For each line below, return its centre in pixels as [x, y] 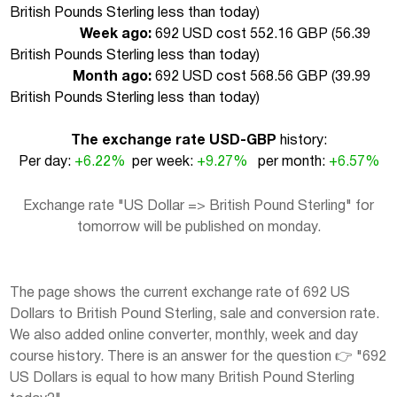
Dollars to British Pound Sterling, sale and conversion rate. [195, 314]
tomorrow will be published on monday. [198, 227]
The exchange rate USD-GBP [173, 140]
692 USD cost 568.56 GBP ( [243, 77]
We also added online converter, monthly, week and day [184, 335]
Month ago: [112, 77]
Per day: [46, 162]
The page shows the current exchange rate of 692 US [180, 293]
